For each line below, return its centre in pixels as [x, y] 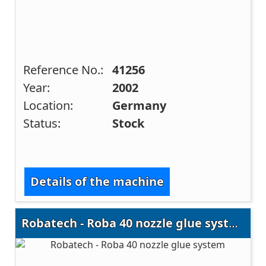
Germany [140, 105]
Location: [48, 105]
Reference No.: [64, 69]
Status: [42, 123]
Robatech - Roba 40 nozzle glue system [234, 223]
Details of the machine [97, 182]
